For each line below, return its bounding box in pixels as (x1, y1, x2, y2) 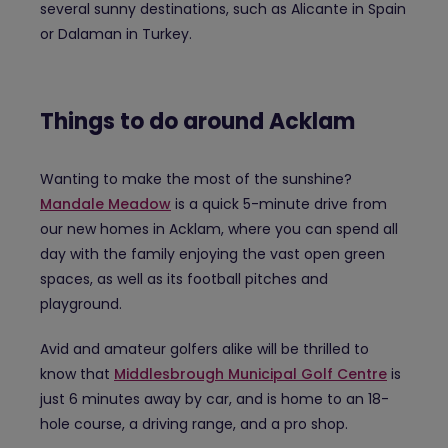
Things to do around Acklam (40, 105, 355, 137)
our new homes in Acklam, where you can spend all (40, 218, 398, 239)
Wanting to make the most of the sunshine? (40, 168, 352, 189)
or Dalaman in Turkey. (40, 23, 192, 44)
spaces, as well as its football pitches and (40, 268, 328, 289)
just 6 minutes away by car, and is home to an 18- (40, 388, 389, 409)
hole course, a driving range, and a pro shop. (40, 413, 348, 434)
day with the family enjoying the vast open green (40, 243, 385, 264)
